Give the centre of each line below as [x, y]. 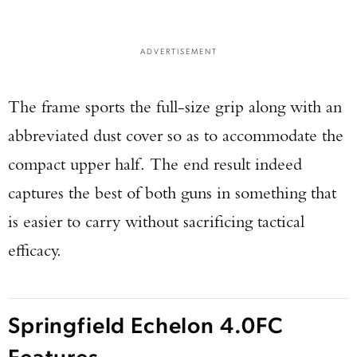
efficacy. [35, 250]
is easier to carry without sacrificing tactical [156, 221]
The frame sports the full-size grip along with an [175, 106]
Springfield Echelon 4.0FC [146, 324]
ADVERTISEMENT [178, 51]
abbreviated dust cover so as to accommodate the [176, 135]
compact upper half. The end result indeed [155, 164]
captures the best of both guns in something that [172, 192]
